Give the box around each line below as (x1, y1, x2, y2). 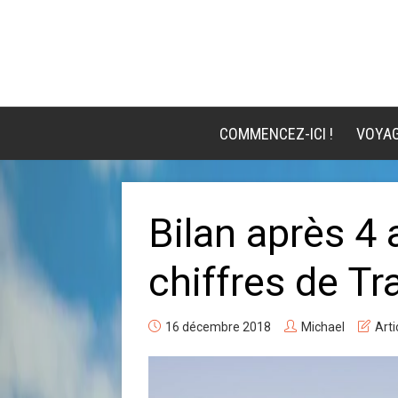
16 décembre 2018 (165, 320, 271, 334)
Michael (301, 320, 345, 334)
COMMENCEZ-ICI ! (219, 124, 333, 143)
